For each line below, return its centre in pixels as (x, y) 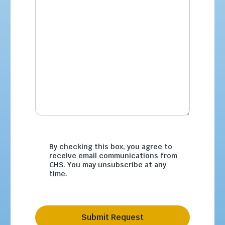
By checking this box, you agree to (111, 147)
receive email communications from (113, 156)
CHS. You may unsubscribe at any (108, 165)
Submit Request (113, 217)
